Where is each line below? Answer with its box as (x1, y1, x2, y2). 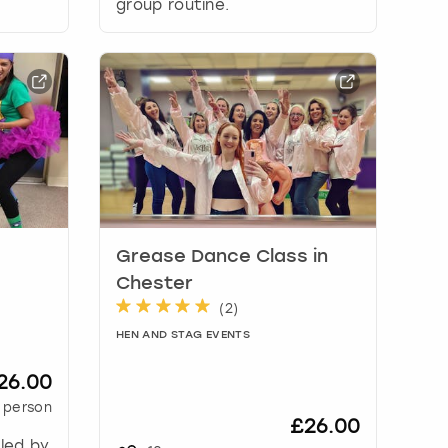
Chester (115, 274, 193, 293)
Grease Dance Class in (115, 247, 328, 266)
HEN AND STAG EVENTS (115, 329, 251, 341)
